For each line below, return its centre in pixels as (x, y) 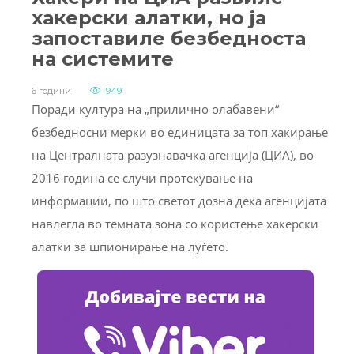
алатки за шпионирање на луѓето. (130, 246)
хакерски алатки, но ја (149, 17)
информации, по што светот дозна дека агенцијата (179, 200)
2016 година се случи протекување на (142, 177)
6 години (51, 90)
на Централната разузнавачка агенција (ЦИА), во (173, 154)
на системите (103, 58)
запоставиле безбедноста (169, 38)
